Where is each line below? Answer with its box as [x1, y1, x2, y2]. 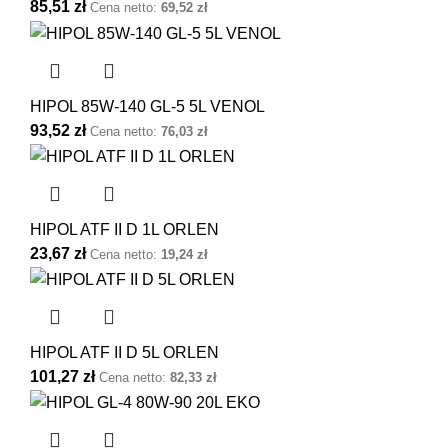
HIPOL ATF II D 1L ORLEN [30, 220, 219, 238]
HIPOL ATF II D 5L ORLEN [30, 344, 219, 362]
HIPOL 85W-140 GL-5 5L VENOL [30, 97, 265, 115]
